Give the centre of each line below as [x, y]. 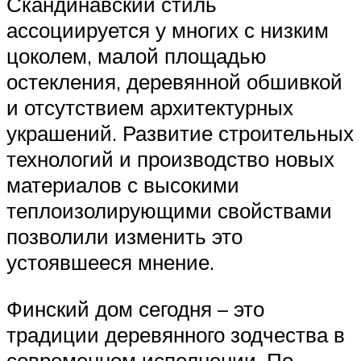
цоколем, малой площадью [137, 55]
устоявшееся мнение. [110, 261]
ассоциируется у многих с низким [168, 29]
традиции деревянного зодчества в [176, 334]
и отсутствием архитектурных [150, 107]
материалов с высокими [123, 184]
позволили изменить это [124, 236]
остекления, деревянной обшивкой [174, 81]
